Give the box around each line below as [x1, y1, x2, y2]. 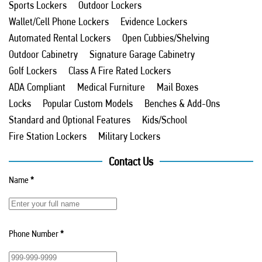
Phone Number [9, 227, 58, 239]
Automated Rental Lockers [9, 31, 111, 44]
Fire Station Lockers [9, 129, 87, 142]
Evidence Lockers [120, 15, 187, 27]
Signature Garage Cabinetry [89, 47, 195, 60]
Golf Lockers [9, 64, 57, 77]
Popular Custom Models [43, 96, 133, 109]
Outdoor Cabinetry [9, 47, 78, 60]
